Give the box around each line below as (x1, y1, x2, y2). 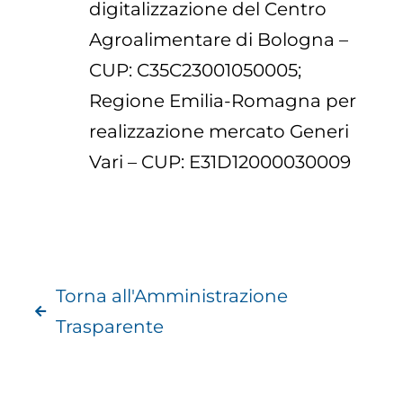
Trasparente (55, 316, 164, 338)
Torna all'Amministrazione (55, 285, 288, 308)
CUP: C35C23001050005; (89, 59, 302, 82)
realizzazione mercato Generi (89, 121, 350, 143)
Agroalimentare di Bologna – (89, 29, 349, 51)
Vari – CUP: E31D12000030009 (89, 151, 352, 174)
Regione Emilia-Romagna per (89, 90, 357, 112)
